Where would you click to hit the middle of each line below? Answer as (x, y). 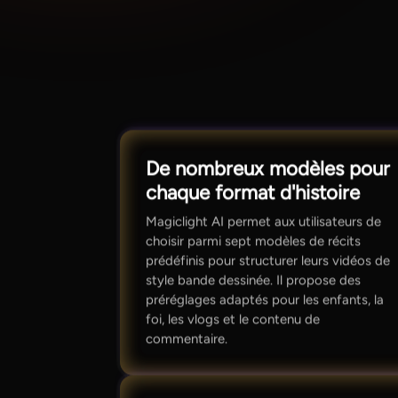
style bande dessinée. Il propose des (254, 279)
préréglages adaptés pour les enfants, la (265, 299)
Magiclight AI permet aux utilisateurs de (264, 221)
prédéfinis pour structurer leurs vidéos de (268, 260)
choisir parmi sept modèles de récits (254, 240)
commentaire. (187, 338)
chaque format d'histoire (253, 193)
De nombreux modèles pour (268, 169)
